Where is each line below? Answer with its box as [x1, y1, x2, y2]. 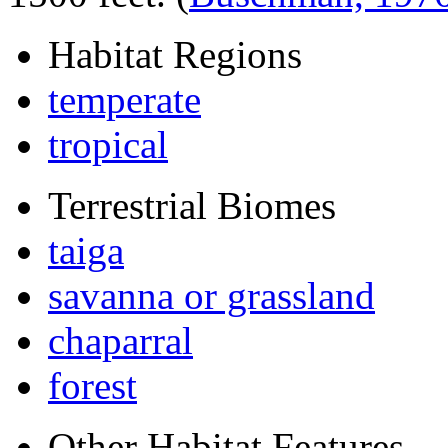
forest [48, 364, 137, 408]
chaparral [48, 319, 193, 363]
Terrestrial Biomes [48, 184, 336, 228]
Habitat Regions [48, 33, 302, 77]
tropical [48, 123, 168, 167]
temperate [48, 78, 201, 122]
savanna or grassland [48, 274, 375, 318]
